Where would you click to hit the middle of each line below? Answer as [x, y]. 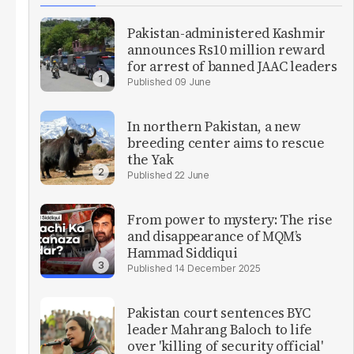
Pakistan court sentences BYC [219, 313]
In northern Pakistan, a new [214, 127]
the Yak [151, 160]
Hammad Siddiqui [183, 253]
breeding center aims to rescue [226, 143]
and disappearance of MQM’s [215, 237]
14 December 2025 [217, 269]
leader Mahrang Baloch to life [220, 330]
